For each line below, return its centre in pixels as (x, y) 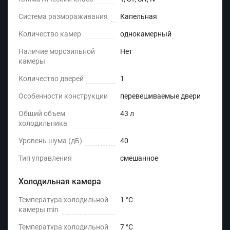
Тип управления (45, 158)
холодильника (43, 123)
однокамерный (146, 34)
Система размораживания (63, 17)
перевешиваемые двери (160, 96)
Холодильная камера (60, 182)
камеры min (39, 210)
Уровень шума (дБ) (50, 141)
